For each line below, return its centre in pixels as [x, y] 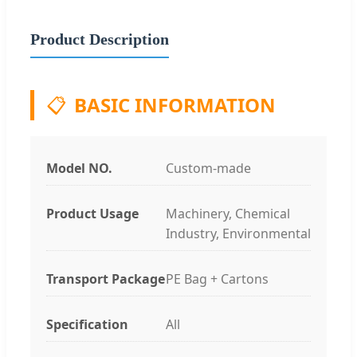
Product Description [100, 39]
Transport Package [106, 279]
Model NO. [79, 168]
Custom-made [208, 168]
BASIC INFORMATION [175, 104]
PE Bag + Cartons [217, 279]
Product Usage [92, 213]
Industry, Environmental [238, 233]
